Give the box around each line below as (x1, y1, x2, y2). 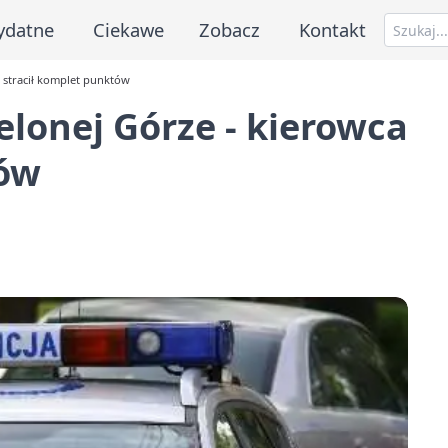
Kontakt (299, 16, 367, 42)
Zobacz (199, 16, 261, 42)
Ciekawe (92, 16, 164, 42)
